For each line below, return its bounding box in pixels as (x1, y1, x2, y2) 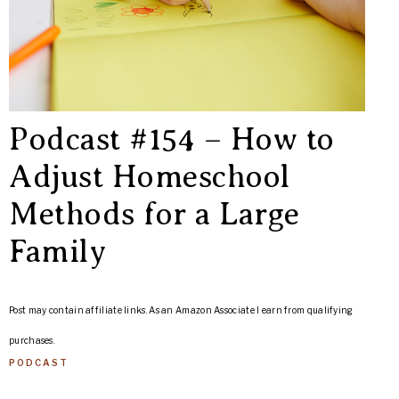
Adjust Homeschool (9, 159, 290, 194)
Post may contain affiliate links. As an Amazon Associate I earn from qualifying (9, 305, 354, 315)
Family (9, 234, 106, 269)
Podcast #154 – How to (9, 122, 335, 157)
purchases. (9, 335, 54, 346)
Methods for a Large (9, 197, 300, 232)
